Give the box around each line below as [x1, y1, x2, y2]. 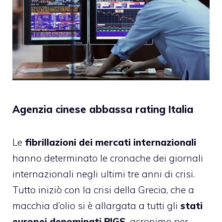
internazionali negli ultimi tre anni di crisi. [12, 168, 195, 180]
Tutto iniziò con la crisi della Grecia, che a [12, 184, 194, 196]
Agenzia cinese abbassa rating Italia [12, 103, 193, 116]
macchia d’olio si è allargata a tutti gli [12, 200, 178, 212]
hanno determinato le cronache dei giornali [12, 152, 203, 165]
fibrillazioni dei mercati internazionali [25, 136, 196, 149]
